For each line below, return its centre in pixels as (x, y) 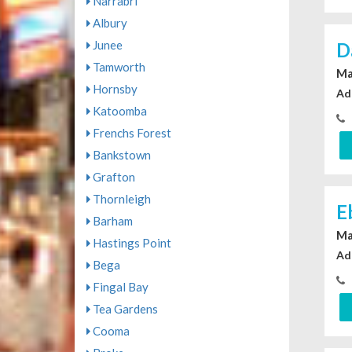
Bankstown (120, 155)
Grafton (112, 177)
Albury (108, 23)
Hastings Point (130, 243)
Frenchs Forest (130, 133)
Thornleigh (120, 199)
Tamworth (117, 67)
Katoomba (118, 111)
